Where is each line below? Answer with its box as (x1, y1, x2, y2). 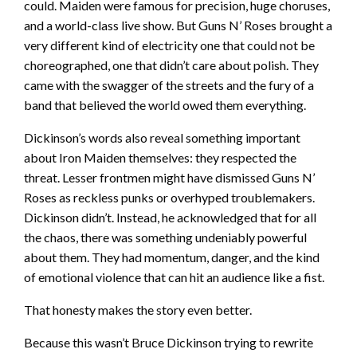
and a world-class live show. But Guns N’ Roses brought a (24, 18, 332, 33)
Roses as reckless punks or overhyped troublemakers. (24, 190, 315, 206)
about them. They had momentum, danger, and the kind (24, 249, 320, 265)
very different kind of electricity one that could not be (24, 37, 315, 53)
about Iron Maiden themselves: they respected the (24, 150, 296, 166)
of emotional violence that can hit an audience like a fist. (24, 269, 324, 285)
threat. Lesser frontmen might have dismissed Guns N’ (24, 170, 315, 186)
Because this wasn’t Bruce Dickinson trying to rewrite (24, 335, 313, 351)
